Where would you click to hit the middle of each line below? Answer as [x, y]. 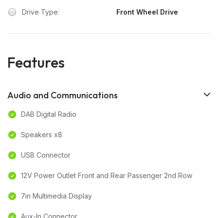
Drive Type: [41, 12]
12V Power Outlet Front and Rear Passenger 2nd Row [107, 176]
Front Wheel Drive [147, 12]
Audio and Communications [63, 95]
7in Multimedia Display [56, 196]
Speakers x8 [42, 135]
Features [36, 63]
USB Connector [46, 155]
